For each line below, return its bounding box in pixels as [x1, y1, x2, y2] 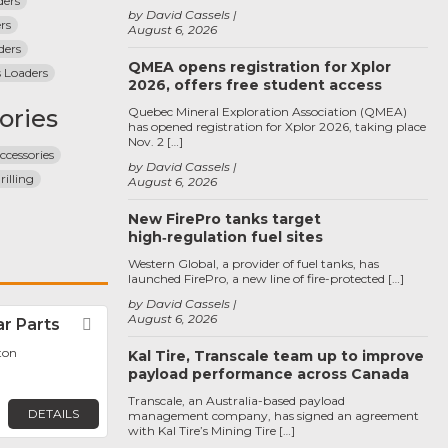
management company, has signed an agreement [128, 408, 419, 423]
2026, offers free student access [128, 76, 382, 94]
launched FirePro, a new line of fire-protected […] [128, 271, 404, 286]
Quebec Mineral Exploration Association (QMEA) [128, 104, 407, 119]
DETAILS [27, 405, 79, 421]
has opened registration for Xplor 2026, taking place [128, 119, 426, 134]
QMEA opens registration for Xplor [128, 58, 391, 76]
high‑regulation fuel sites [128, 228, 323, 246]
